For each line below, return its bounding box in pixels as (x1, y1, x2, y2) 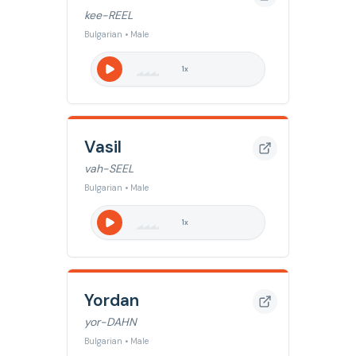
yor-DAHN (84, 315, 137, 329)
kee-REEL (84, 8, 133, 22)
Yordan (84, 288, 139, 311)
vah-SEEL (84, 161, 133, 176)
